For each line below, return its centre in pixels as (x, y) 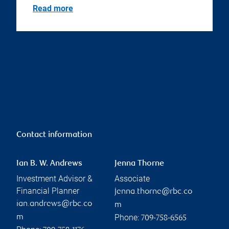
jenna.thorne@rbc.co (153, 192)
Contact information (54, 135)
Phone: (128, 218)
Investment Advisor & (54, 179)
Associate (132, 179)
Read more (53, 9)
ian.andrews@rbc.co (54, 204)
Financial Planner (48, 191)
